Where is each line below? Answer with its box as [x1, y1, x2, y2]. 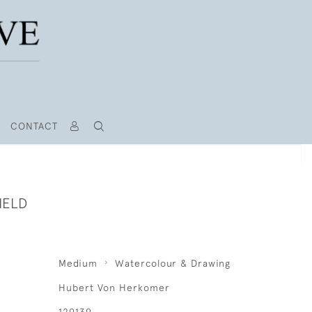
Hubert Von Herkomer [58, 282, 170, 293]
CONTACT [10, 120, 58, 132]
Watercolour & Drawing [114, 258, 231, 269]
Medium [58, 258, 97, 269]
